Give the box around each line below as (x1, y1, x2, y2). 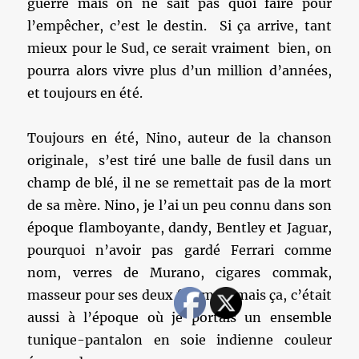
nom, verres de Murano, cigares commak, (27, 264, 332, 280)
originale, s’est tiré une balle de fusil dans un (27, 152, 332, 168)
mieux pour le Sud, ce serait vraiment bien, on (27, 40, 332, 56)
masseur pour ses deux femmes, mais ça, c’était (27, 287, 332, 303)
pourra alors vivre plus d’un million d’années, (27, 63, 332, 79)
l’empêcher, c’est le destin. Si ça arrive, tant (27, 18, 332, 34)
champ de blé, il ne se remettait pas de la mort (27, 175, 332, 191)
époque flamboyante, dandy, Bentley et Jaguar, (27, 220, 332, 236)
